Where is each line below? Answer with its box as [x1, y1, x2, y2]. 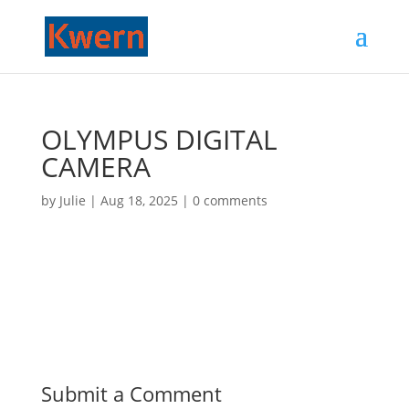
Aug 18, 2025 [100, 192, 178, 209]
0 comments [192, 192, 267, 209]
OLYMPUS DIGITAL [40, 121, 278, 158]
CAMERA [40, 148, 151, 185]
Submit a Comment [40, 380, 222, 407]
